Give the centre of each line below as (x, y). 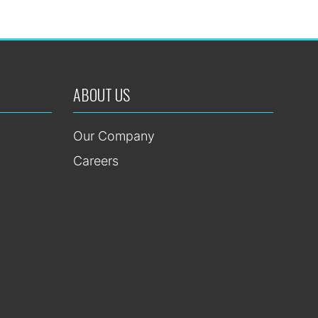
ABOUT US (102, 95)
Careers (96, 161)
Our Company (114, 136)
